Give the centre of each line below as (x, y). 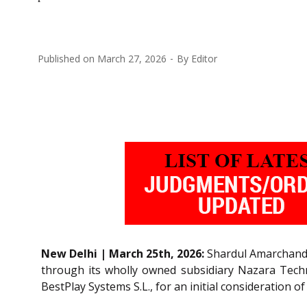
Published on (67, 58)
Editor (204, 58)
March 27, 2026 (132, 58)
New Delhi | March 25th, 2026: (123, 253)
